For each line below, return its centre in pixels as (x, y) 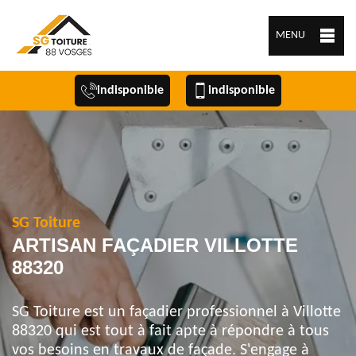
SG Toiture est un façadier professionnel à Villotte (176, 312)
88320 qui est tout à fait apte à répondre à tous (170, 331)
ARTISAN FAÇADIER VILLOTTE (155, 245)
